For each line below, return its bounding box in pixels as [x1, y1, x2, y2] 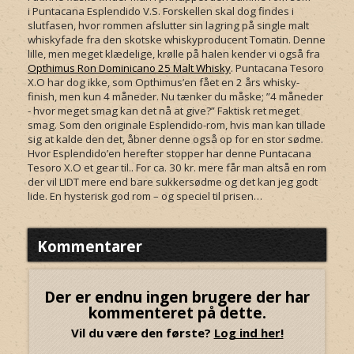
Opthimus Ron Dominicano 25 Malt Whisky [28, 61, 231, 76]
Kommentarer [37, 236, 142, 257]
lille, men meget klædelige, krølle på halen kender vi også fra [28, 47, 320, 62]
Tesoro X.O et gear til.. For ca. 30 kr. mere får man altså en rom [28, 160, 326, 175]
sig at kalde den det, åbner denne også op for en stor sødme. [28, 132, 323, 147]
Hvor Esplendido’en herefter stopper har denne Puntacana [28, 146, 311, 161]
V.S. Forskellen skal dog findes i [141, 4, 294, 19]
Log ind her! [213, 325, 284, 341]
